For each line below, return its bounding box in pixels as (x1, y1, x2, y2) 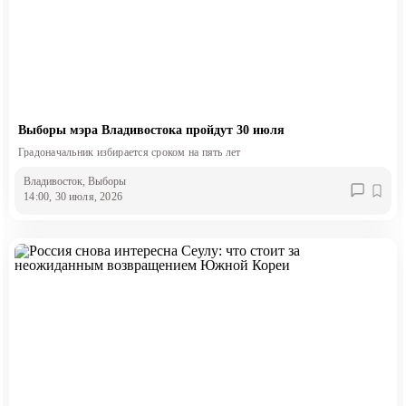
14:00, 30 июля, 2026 (24, 189, 122, 203)
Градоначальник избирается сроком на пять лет (17, 146, 241, 159)
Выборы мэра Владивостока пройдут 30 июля (17, 123, 285, 138)
